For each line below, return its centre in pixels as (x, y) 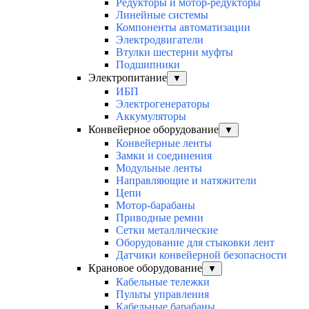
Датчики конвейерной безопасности (201, 255)
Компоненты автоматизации (183, 28)
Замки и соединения (164, 156)
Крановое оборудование (145, 268)
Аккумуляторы (151, 117)
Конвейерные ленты (164, 143)
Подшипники (148, 65)
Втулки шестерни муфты (175, 52)
